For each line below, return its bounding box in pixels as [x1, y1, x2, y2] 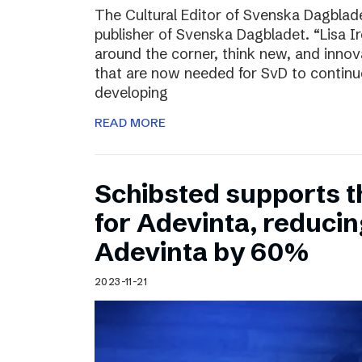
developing [95, 83, 168, 103]
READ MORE [95, 115, 166, 131]
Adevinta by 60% [95, 236, 309, 268]
